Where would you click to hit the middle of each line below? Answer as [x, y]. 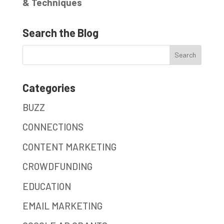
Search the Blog [60, 32]
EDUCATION [46, 186]
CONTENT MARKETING [69, 146]
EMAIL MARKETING [62, 206]
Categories [49, 87]
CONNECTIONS [53, 127]
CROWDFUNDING [57, 166]
